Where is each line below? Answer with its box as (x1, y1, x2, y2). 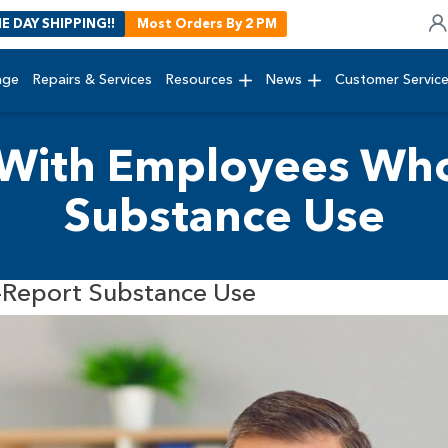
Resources (166, 72, 233, 87)
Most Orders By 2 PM (137, 17, 277, 31)
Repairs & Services (33, 72, 152, 87)
